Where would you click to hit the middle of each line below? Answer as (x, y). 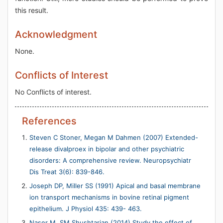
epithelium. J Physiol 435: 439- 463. (86, 209)
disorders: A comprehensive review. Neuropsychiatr (110, 160)
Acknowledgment (56, 34)
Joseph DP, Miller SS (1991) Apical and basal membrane (115, 186)
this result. (32, 10)
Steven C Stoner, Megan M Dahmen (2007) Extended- (114, 137)
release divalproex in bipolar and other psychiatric (107, 149)
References (49, 121)
